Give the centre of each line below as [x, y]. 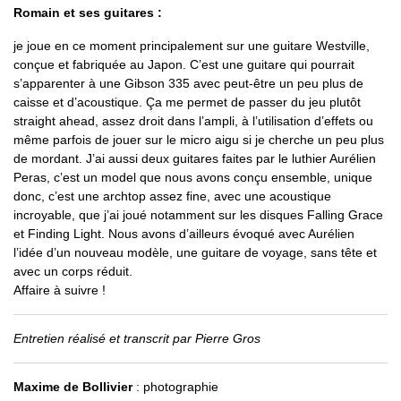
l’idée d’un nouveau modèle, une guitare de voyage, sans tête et [195, 252]
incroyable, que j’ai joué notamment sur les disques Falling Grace [198, 214]
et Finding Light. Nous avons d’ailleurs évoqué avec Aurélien [184, 233]
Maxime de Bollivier [73, 386]
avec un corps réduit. [73, 271]
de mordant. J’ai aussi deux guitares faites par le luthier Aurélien [195, 158]
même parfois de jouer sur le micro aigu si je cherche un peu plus [199, 139]
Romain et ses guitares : [88, 12]
